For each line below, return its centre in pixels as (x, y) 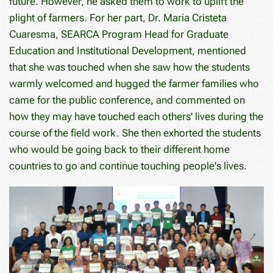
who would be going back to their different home (119, 150)
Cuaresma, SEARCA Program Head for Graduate (119, 34)
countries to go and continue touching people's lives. (128, 166)
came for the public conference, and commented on (127, 100)
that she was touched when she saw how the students (129, 67)
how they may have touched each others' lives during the (136, 117)
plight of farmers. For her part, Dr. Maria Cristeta (118, 18)
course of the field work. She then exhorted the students (135, 133)
